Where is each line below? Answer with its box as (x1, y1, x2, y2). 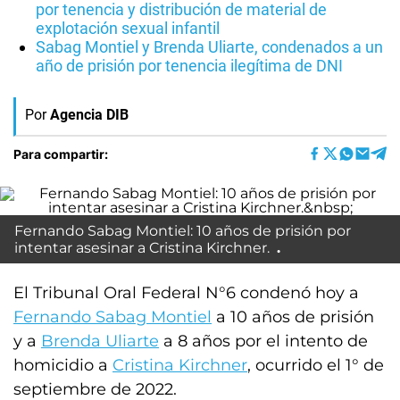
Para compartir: (13, 146, 108, 162)
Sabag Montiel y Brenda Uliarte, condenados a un (36, 37, 383, 56)
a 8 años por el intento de (159, 331, 368, 351)
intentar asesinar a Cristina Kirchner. (14, 239, 273, 256)
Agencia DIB (50, 106, 129, 123)
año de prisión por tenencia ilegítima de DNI (36, 56, 343, 75)
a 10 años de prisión (212, 307, 374, 327)
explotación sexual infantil (36, 19, 220, 37)
